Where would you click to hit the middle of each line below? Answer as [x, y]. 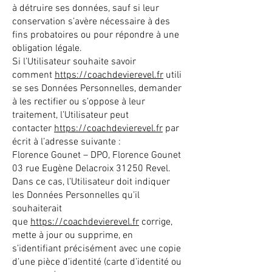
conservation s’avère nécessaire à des [91, 22]
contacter [33, 129]
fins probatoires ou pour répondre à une [96, 35]
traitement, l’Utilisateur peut [70, 115]
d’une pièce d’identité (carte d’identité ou [97, 262]
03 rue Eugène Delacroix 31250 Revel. [91, 169]
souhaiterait [37, 209]
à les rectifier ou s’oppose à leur [79, 102]
